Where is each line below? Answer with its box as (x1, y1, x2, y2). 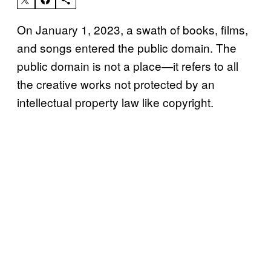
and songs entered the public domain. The (17, 39, 237, 56)
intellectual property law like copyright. (17, 93, 214, 110)
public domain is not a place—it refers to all (17, 57, 238, 74)
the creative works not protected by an (17, 75, 215, 92)
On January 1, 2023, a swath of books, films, (17, 21, 248, 38)
